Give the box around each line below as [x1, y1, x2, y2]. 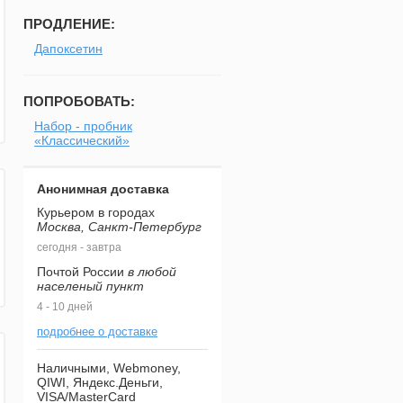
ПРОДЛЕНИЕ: [23, 16, 115, 31]
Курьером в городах [37, 205, 155, 219]
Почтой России [37, 264, 128, 279]
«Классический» [34, 133, 130, 148]
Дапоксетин [34, 41, 103, 56]
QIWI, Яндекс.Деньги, [37, 375, 163, 390]
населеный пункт [37, 279, 144, 293]
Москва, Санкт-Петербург [37, 219, 201, 234]
